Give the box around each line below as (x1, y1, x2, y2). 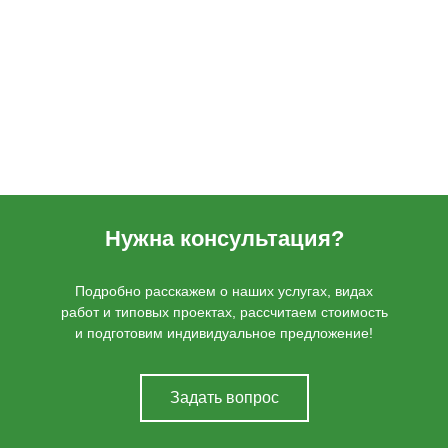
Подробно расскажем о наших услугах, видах (75, 283, 373, 299)
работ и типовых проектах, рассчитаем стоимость (60, 304, 388, 320)
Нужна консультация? (104, 226, 344, 251)
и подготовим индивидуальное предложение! (75, 325, 373, 341)
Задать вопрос (169, 389, 279, 406)
